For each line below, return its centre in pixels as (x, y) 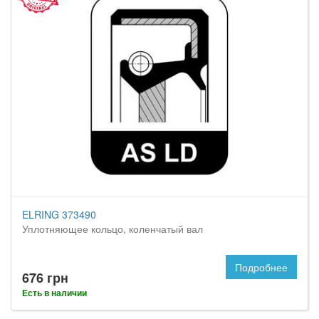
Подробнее (261, 267)
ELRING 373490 (59, 214)
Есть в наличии (54, 293)
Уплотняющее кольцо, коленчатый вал (113, 229)
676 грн (45, 278)
